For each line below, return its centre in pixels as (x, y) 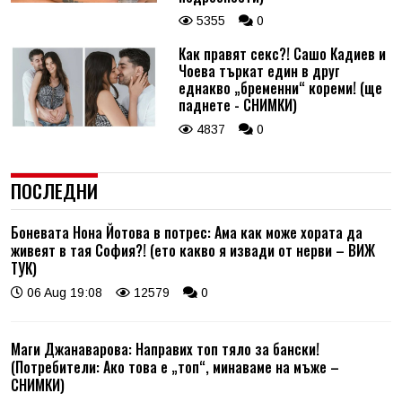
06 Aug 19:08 (63, 293)
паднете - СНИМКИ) (237, 105)
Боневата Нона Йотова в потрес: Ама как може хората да (187, 233)
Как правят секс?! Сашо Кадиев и (282, 54)
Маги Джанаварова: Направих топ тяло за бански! (165, 350)
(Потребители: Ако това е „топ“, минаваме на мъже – (175, 367)
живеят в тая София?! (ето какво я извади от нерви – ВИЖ (193, 251)
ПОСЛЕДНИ (54, 191)
